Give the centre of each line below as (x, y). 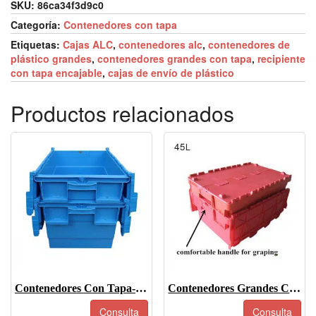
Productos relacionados (122, 113)
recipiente (281, 58)
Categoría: (37, 24)
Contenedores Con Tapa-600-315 (141, 288)
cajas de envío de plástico (171, 72)
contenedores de (249, 44)
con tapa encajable (56, 72)
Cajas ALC (88, 44)
